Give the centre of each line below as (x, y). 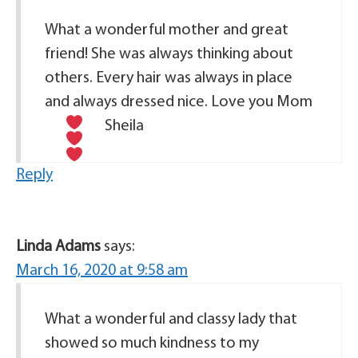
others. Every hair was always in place (169, 79)
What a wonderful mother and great (167, 31)
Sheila (124, 127)
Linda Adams (58, 247)
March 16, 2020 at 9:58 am (102, 271)
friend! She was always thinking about (169, 55)
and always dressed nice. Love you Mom (179, 103)
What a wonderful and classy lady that (171, 320)
